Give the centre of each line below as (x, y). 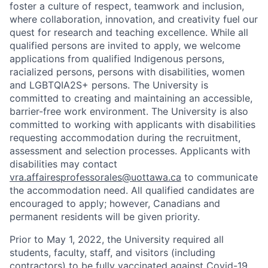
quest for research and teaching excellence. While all (129, 32)
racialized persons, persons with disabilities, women (127, 72)
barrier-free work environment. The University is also (129, 111)
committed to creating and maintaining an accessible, (131, 98)
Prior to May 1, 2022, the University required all (117, 239)
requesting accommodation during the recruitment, (125, 138)
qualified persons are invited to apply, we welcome (125, 45)
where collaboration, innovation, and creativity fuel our (134, 19)
